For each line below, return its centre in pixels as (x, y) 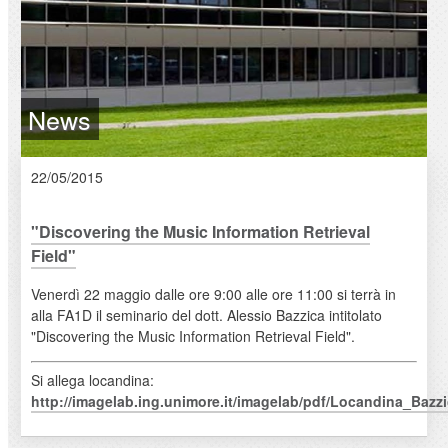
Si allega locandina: (92, 379)
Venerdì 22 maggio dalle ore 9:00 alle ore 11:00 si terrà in (213, 293)
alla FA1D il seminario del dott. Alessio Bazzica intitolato (206, 314)
